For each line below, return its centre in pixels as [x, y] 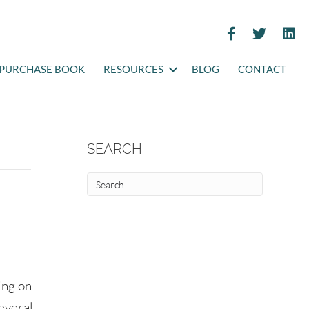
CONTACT [262, 69]
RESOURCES [133, 69]
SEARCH [114, 149]
